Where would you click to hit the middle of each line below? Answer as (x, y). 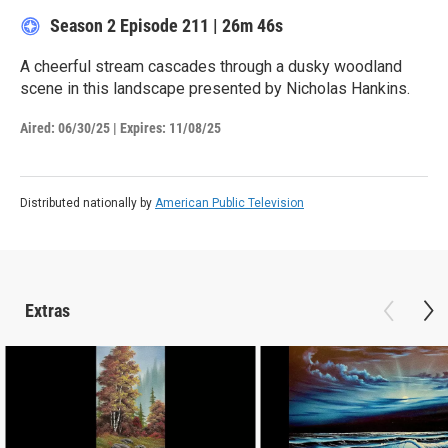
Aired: (37, 128)
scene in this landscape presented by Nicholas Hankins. (215, 89)
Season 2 (85, 25)
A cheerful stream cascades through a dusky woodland (211, 67)
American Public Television (229, 203)
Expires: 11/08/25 (170, 128)
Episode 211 (164, 25)
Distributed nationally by (87, 203)
